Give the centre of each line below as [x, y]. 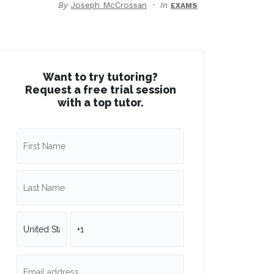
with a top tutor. [100, 102]
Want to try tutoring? [100, 77]
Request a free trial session [100, 90]
